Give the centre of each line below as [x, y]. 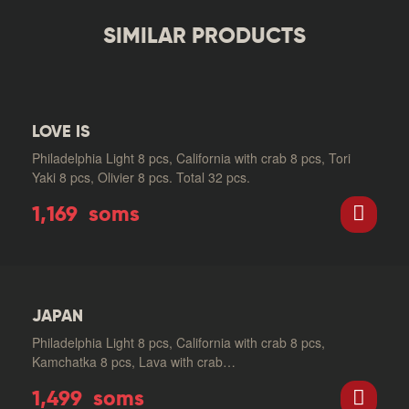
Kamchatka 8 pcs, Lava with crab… [134, 361]
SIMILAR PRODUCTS [204, 37]
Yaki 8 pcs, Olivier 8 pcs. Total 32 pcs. [141, 177]
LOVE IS [61, 132]
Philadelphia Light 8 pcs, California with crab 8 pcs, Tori [191, 157]
